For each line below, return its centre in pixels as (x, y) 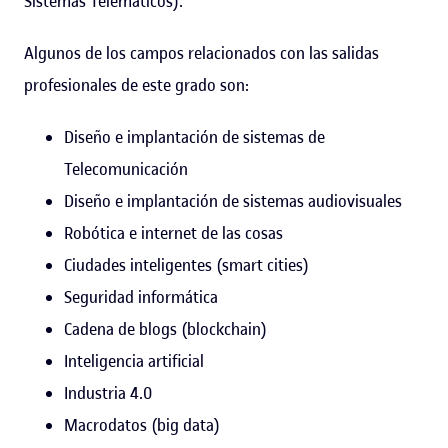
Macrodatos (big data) (142, 424)
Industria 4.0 (109, 392)
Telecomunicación (126, 168)
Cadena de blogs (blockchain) (165, 328)
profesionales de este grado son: (136, 84)
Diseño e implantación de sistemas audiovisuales (233, 200)
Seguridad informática (141, 296)
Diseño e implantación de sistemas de (194, 136)
